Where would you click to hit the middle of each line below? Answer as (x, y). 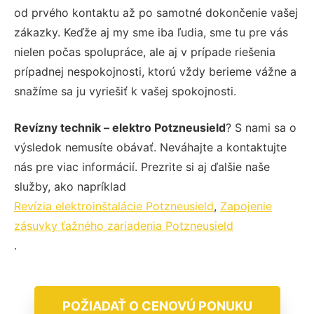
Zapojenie (246, 206)
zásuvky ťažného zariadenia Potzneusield (124, 225)
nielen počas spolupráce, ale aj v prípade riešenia (145, 52)
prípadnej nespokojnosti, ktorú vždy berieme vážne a (155, 71)
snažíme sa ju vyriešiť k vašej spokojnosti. (125, 91)
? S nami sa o (261, 127)
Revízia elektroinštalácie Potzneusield (114, 206)
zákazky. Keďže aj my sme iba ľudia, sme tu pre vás (151, 32)
